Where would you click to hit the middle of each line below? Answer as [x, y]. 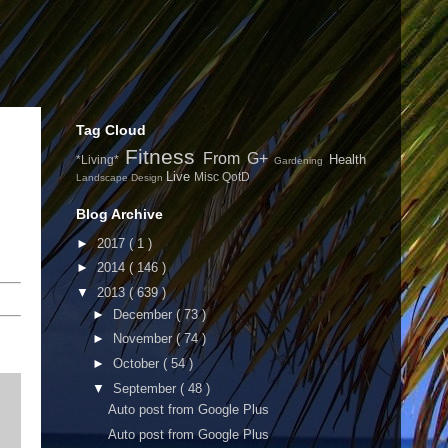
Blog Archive [119, 214]
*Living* [100, 159]
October [137, 363]
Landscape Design [121, 177]
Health [348, 159]
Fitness [164, 156]
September [146, 388]
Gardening [302, 160]
